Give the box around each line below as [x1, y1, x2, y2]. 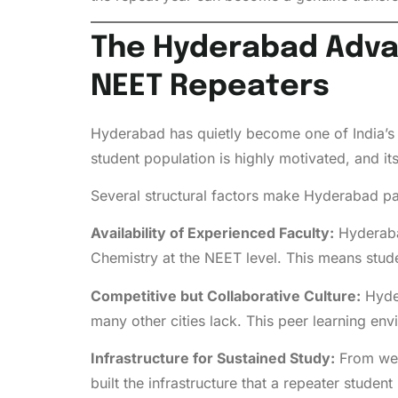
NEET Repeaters [91, 71, 330, 102]
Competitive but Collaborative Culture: [91, 286, 361, 305]
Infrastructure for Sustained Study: [91, 349, 335, 368]
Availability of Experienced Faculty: [91, 224, 334, 243]
